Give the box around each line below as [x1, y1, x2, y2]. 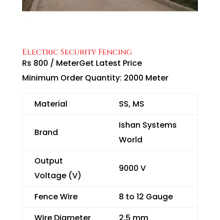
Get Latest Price [79, 57, 142, 69]
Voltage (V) [34, 170, 82, 182]
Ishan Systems [118, 119, 177, 131]
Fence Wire [34, 191, 78, 203]
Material [34, 98, 67, 110]
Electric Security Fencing [22, 47, 132, 58]
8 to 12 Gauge [118, 191, 173, 203]
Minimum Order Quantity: [22, 72, 122, 84]
